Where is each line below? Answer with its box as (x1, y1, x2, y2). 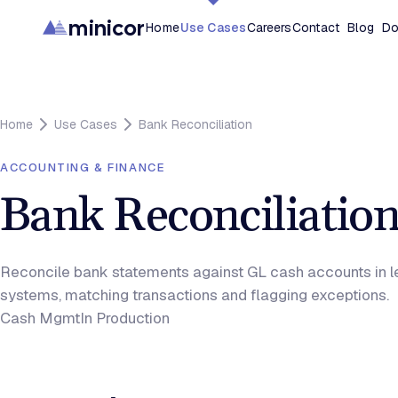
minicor (68, 13, 146, 42)
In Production (80, 308, 170, 328)
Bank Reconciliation (139, 116, 252, 132)
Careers (246, 20, 292, 36)
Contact (292, 20, 339, 36)
